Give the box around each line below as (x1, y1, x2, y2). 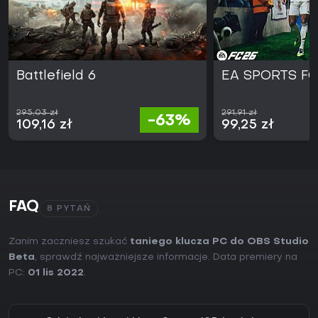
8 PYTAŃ (47, 204, 91, 214)
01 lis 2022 (28, 268, 84, 278)
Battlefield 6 (16, 70, 96, 83)
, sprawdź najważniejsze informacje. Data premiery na (35, 253, 297, 263)
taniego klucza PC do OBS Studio (130, 237, 309, 247)
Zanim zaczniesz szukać (9, 237, 130, 247)
